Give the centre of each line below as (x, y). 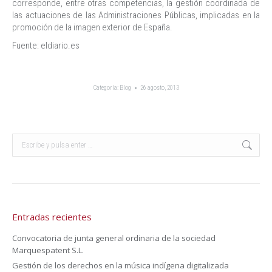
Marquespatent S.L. (48, 250)
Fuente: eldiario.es (46, 46)
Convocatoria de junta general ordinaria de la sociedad (114, 238)
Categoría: (106, 88)
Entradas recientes (52, 217)
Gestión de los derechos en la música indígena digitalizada (121, 265)
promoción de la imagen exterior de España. (92, 27)
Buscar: (25, 139)
